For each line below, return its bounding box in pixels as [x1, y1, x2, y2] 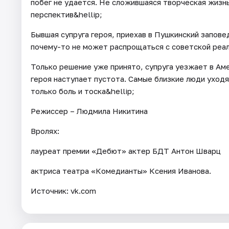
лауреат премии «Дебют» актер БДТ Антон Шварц [31, 146, 221, 156]
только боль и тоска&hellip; [31, 86, 134, 96]
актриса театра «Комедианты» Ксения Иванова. [31, 166, 211, 176]
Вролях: [31, 126, 59, 136]
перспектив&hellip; [31, 10, 102, 19]
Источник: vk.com [31, 186, 96, 196]
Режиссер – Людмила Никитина [31, 106, 148, 116]
